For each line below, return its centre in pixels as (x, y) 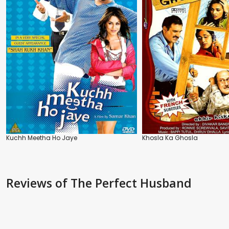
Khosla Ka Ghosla (170, 138)
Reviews (31, 183)
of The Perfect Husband (123, 183)
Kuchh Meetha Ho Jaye (42, 138)
